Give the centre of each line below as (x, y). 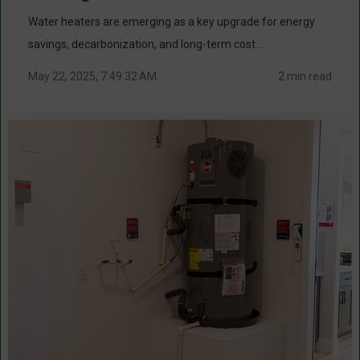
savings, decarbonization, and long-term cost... (145, 45)
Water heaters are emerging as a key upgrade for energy (172, 22)
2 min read (305, 76)
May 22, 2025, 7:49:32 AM (92, 76)
